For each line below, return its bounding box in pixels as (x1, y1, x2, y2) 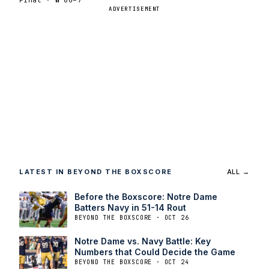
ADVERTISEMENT (108, 5, 161, 13)
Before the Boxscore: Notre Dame (74, 191, 217, 202)
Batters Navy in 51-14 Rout (74, 202, 186, 213)
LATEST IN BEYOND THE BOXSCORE (19, 167, 172, 176)
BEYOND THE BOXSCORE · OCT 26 (74, 213, 189, 222)
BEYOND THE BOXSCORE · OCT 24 (74, 258, 189, 266)
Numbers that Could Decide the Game (74, 246, 235, 257)
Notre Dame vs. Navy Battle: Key (74, 235, 211, 246)
